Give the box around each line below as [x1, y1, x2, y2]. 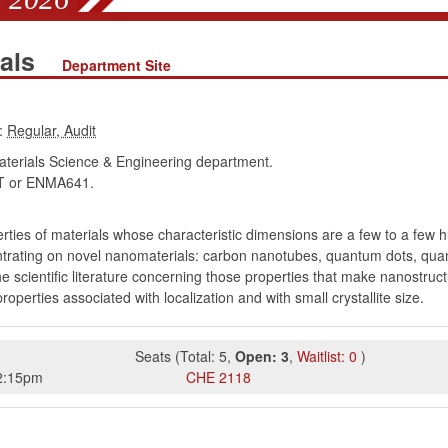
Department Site [61, 55, 171, 75]
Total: [180, 346, 216, 366]
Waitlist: [297, 346, 346, 366]
